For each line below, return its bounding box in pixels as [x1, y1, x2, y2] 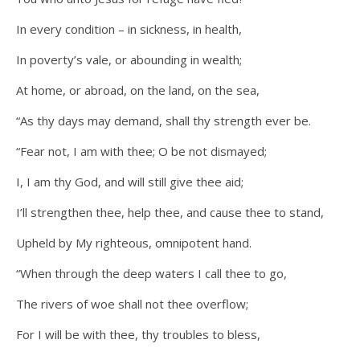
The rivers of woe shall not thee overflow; [16, 296, 248, 313]
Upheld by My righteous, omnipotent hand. [16, 235, 252, 252]
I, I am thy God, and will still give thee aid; [16, 174, 243, 190]
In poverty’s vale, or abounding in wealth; [16, 51, 242, 68]
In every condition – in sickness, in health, [16, 21, 242, 38]
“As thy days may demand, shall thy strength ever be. [16, 112, 311, 129]
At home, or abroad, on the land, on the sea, [16, 82, 260, 99]
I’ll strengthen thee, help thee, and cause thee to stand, [16, 204, 324, 221]
